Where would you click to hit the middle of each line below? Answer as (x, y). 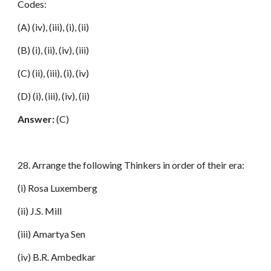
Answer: (36, 119)
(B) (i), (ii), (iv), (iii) (54, 50)
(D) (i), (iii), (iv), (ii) (54, 96)
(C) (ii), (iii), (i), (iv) (54, 73)
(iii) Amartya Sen (52, 234)
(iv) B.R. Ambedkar (57, 257)
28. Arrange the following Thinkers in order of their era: (131, 165)
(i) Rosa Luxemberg (58, 188)
